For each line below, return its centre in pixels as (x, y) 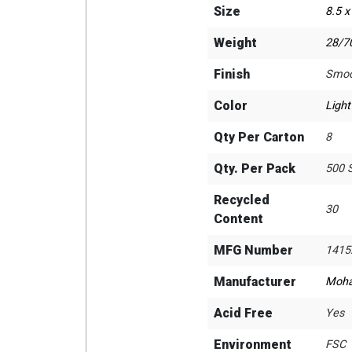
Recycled (242, 200)
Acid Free (243, 313)
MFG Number (253, 250)
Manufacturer (255, 282)
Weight (235, 43)
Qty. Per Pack (255, 169)
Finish (232, 74)
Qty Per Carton (259, 137)
